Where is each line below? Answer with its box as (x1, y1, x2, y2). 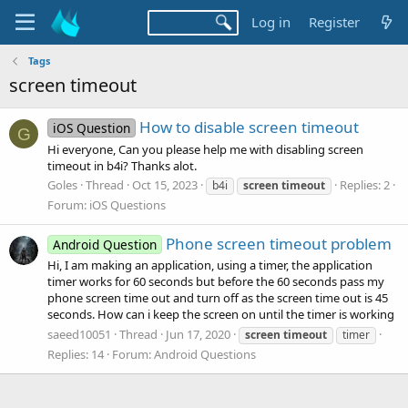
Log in (250, 13, 291, 31)
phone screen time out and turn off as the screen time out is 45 (47, 290, 388, 307)
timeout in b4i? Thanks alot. (47, 157, 197, 174)
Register (308, 13, 360, 31)
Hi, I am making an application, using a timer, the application (47, 257, 372, 274)
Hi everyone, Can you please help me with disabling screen (47, 140, 363, 158)
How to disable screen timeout (138, 117, 359, 138)
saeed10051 (47, 325, 111, 342)
